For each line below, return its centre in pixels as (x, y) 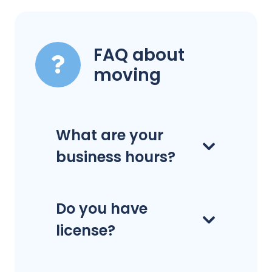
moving (127, 75)
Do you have (102, 209)
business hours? (116, 157)
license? (86, 231)
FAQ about (139, 55)
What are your (110, 135)
